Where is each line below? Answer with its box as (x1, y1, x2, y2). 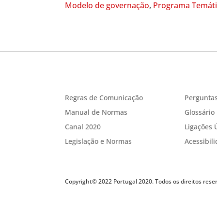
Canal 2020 (65, 122, 101, 131)
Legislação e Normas (65, 136, 132, 146)
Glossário (184, 107, 215, 117)
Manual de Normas (65, 107, 128, 117)
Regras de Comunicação (65, 93, 143, 102)
